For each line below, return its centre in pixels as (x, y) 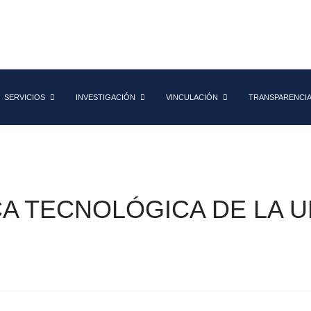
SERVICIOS (25, 97)
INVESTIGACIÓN (106, 97)
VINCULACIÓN (192, 97)
